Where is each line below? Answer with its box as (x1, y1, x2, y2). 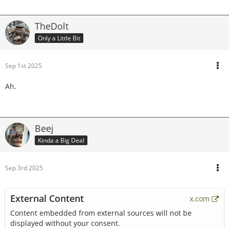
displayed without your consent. (10, 218, 120, 228)
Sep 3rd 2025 (5, 164, 43, 172)
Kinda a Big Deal (38, 135, 84, 145)
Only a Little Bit (38, 33, 80, 42)
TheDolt (35, 20, 68, 32)
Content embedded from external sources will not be (10, 208, 192, 218)
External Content (10, 192, 84, 204)
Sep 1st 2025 (5, 61, 42, 70)
